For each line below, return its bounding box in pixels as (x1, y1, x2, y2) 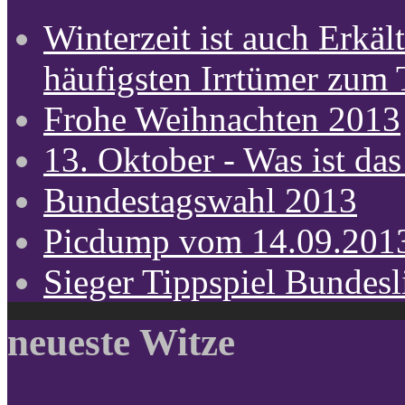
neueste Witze (7, 320, 235, 363)
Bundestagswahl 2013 (43, 180, 357, 220)
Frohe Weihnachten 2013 (43, 99, 400, 138)
